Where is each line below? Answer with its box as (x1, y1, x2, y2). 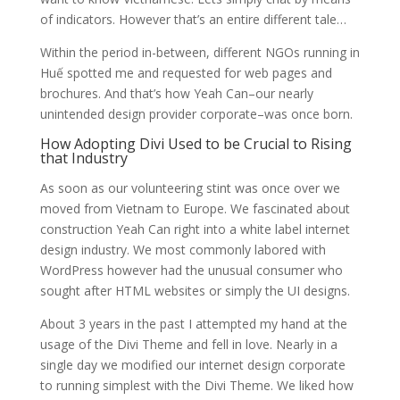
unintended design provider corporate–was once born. (39, 105, 353, 123)
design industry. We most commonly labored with (39, 241, 326, 259)
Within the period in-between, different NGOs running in (39, 44, 360, 62)
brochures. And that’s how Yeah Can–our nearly (39, 85, 313, 103)
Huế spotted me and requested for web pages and (39, 64, 332, 82)
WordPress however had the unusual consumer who (39, 262, 343, 279)
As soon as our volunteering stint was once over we (39, 179, 340, 197)
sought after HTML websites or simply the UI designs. (39, 282, 350, 300)
